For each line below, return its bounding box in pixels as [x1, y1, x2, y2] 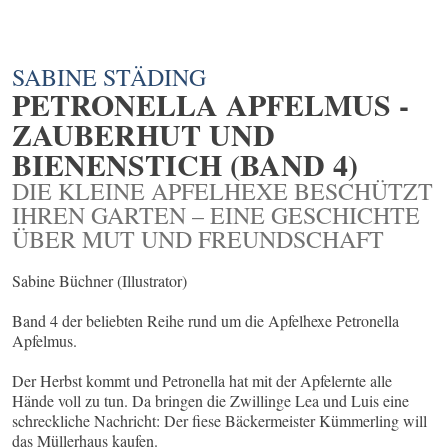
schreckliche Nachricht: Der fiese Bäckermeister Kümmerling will [12, 410, 427, 432]
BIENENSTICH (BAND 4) [12, 142, 358, 187]
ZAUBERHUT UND [12, 112, 275, 157]
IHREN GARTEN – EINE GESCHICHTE [12, 199, 420, 232]
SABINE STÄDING [12, 61, 206, 94]
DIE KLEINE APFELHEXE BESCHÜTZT [12, 175, 433, 208]
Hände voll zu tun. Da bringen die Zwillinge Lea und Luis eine [12, 390, 409, 412]
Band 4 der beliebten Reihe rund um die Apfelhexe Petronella [12, 310, 399, 332]
